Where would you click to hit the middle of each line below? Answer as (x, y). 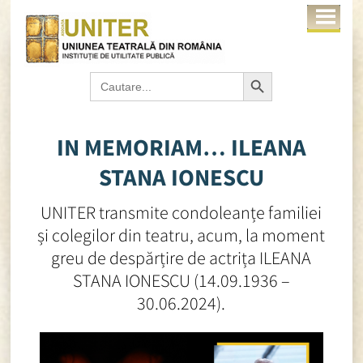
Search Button (263, 71)
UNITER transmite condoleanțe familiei (181, 213)
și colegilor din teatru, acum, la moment (181, 235)
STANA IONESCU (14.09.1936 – (181, 281)
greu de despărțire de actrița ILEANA (181, 258)
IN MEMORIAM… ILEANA (181, 148)
